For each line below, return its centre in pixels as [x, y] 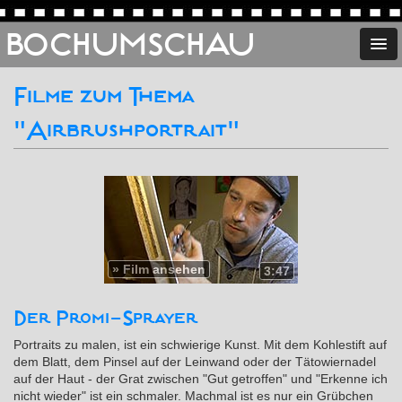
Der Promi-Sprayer [105, 319]
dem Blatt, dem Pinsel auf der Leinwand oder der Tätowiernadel [195, 362]
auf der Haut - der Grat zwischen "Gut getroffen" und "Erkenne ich [201, 379]
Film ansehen [164, 269]
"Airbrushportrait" [127, 131]
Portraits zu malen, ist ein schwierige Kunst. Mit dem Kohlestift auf [200, 345]
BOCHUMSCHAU [130, 45]
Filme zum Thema [104, 97]
